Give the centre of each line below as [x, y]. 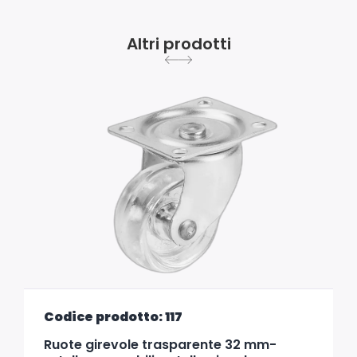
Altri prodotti [178, 44]
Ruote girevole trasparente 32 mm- [160, 345]
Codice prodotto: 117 [113, 317]
